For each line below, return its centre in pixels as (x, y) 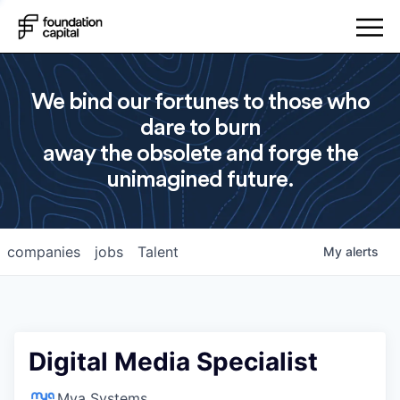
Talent (158, 252)
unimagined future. (200, 179)
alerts (362, 251)
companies (44, 252)
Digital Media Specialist (173, 362)
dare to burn (200, 128)
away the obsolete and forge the (200, 154)
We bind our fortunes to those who (200, 102)
